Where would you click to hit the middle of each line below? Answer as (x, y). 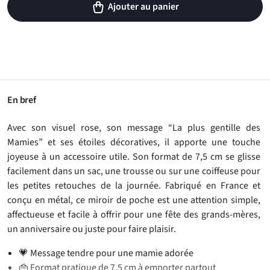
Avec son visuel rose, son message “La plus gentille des (134, 128)
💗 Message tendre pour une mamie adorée (106, 253)
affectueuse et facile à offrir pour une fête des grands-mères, (134, 215)
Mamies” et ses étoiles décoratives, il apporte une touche (134, 142)
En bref (22, 100)
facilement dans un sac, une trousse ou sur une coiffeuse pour (134, 171)
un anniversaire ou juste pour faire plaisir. (92, 229)
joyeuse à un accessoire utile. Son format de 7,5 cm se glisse (134, 157)
